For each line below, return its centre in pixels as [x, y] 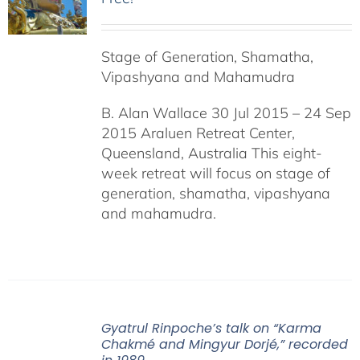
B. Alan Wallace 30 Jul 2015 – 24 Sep [226, 113]
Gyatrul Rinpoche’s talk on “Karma [211, 328]
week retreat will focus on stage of [215, 173]
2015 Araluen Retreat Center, [198, 133]
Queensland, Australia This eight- [211, 153]
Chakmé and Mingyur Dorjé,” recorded [224, 344]
